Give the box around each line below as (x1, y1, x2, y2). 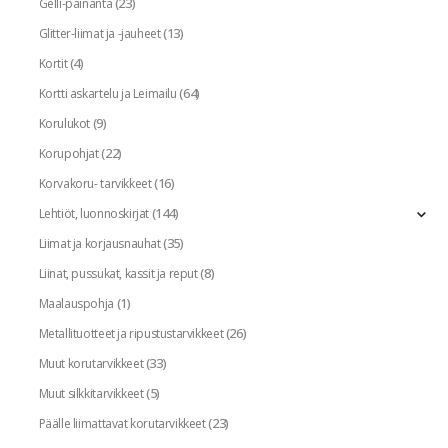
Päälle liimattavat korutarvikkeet (38, 414, 206, 432)
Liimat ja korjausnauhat (38, 234, 161, 252)
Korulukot (38, 114, 91, 132)
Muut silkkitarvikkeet (38, 384, 144, 402)
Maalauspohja (38, 294, 114, 312)
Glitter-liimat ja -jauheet (38, 24, 161, 42)
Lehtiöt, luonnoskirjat (38, 204, 149, 222)
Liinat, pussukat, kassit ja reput (38, 264, 198, 282)
